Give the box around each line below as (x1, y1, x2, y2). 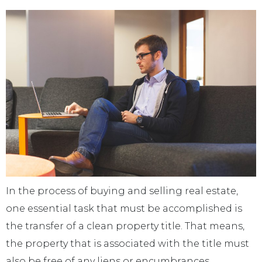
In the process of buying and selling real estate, (6, 185, 238, 197)
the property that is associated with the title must (6, 238, 249, 250)
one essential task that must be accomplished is (6, 203, 242, 215)
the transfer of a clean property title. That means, (6, 220, 244, 232)
